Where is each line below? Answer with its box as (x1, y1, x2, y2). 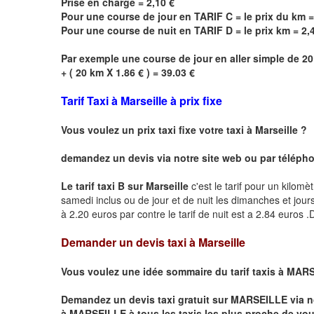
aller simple (230, 50, 285, 65)
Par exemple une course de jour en (61, 50, 230, 65)
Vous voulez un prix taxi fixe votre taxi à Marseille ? (61, 122, 310, 137)
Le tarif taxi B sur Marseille (61, 178, 189, 193)
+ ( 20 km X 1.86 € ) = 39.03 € (61, 64, 198, 79)
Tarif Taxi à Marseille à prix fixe (61, 92, 222, 109)
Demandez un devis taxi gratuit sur (61, 292, 231, 306)
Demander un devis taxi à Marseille (61, 233, 245, 250)
